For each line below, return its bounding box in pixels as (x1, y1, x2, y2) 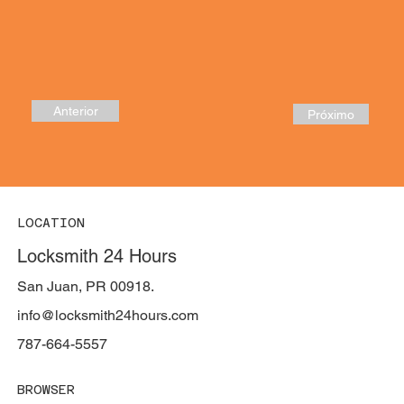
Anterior (52, 104, 98, 119)
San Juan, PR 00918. (16, 278, 154, 296)
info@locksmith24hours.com (16, 307, 198, 325)
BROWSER (16, 382, 75, 398)
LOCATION (16, 216, 85, 231)
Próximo (308, 106, 355, 122)
